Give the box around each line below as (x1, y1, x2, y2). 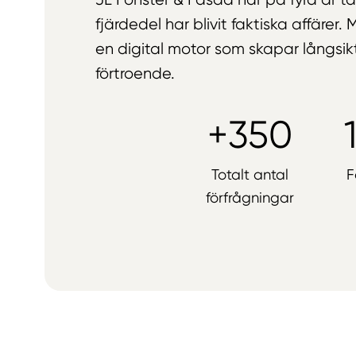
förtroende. (95, 64, 175, 83)
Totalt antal (211, 165, 288, 183)
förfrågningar (205, 188, 294, 206)
